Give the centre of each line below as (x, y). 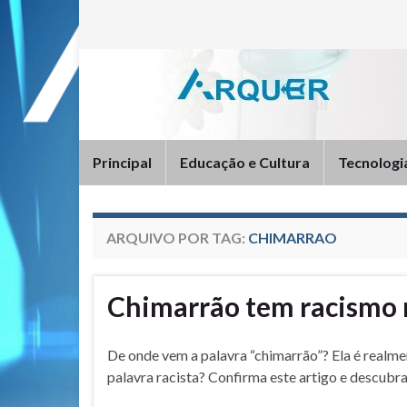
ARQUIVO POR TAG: (177, 238)
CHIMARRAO (293, 238)
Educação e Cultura (245, 162)
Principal (122, 162)
